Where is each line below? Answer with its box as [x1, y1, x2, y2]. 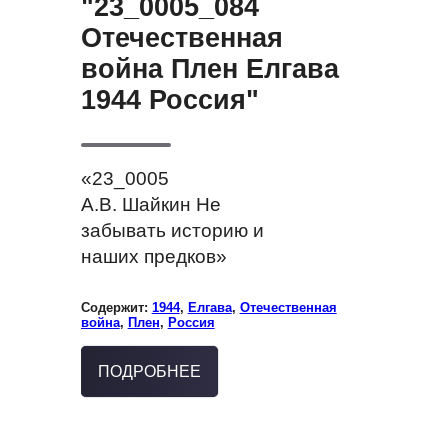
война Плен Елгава [80, 54, 339, 85]
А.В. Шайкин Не [80, 194, 221, 216]
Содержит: [80, 300, 152, 316]
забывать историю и [80, 220, 264, 242]
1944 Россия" [80, 85, 259, 116]
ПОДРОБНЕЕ [97, 363, 201, 381]
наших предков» [80, 246, 227, 268]
